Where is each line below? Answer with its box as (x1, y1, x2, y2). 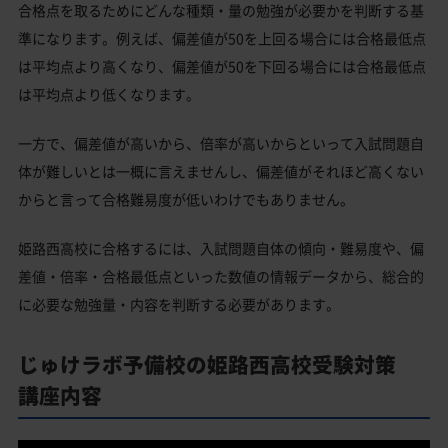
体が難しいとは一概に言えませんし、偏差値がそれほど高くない (18, 160, 424, 181)
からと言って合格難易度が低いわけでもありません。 (18, 188, 354, 209)
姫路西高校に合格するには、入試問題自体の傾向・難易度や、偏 (18, 237, 424, 258)
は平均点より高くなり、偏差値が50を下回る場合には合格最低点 (18, 55, 426, 76)
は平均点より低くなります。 (18, 83, 200, 104)
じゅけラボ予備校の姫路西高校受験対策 (18, 348, 417, 380)
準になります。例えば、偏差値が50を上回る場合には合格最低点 (18, 27, 426, 48)
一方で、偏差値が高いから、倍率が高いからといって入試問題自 (18, 132, 424, 153)
